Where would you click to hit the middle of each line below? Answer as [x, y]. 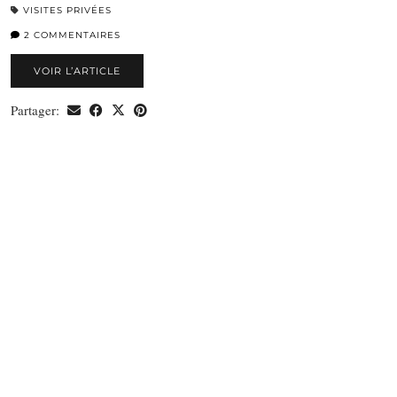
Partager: [37, 110]
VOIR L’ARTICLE [77, 71]
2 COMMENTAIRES [70, 35]
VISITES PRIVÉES [67, 11]
